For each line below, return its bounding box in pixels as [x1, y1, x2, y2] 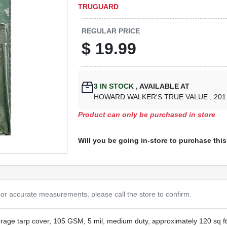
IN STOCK [98, 82, 134, 90]
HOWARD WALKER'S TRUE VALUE [94, 93, 210, 101]
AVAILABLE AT [138, 82, 190, 90]
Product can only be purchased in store [78, 110, 216, 119]
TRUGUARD [78, 2, 119, 11]
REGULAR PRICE [82, 26, 140, 35]
